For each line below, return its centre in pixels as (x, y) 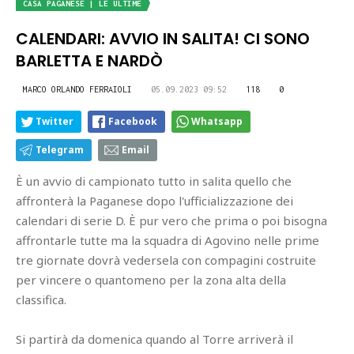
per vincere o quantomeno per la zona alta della (151, 279)
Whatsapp (217, 121)
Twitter (55, 121)
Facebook (133, 121)
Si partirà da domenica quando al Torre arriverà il (154, 339)
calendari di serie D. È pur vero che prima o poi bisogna (171, 220)
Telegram (60, 149)
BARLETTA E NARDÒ (89, 60)
